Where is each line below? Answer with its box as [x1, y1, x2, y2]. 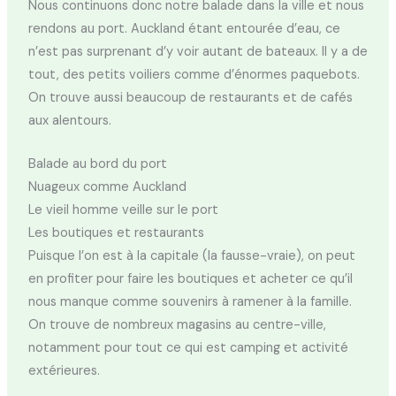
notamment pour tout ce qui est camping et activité [27, 339, 348, 357]
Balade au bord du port [27, 156, 167, 173]
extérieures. [27, 362, 100, 380]
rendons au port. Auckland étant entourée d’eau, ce [27, 20, 340, 38]
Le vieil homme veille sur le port [27, 202, 218, 219]
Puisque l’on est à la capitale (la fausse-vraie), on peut [27, 247, 355, 265]
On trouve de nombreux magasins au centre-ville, [27, 316, 326, 334]
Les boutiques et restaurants [27, 225, 204, 242]
